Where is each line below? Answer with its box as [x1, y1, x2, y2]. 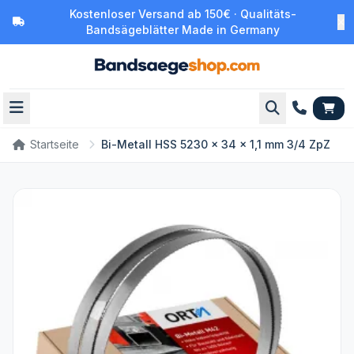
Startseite [30, 137, 79, 151]
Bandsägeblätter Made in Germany [86, 23, 280, 36]
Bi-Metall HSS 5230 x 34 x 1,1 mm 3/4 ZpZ [101, 137, 330, 151]
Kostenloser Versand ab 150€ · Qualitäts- [70, 7, 296, 21]
